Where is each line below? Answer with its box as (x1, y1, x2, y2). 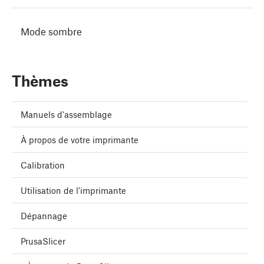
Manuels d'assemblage (21, 109, 112, 120)
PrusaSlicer (21, 236, 65, 247)
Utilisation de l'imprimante (21, 185, 126, 196)
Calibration (21, 160, 65, 171)
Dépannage (21, 210, 67, 222)
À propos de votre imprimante (21, 134, 138, 146)
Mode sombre (21, 25, 82, 38)
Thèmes (12, 72, 68, 90)
